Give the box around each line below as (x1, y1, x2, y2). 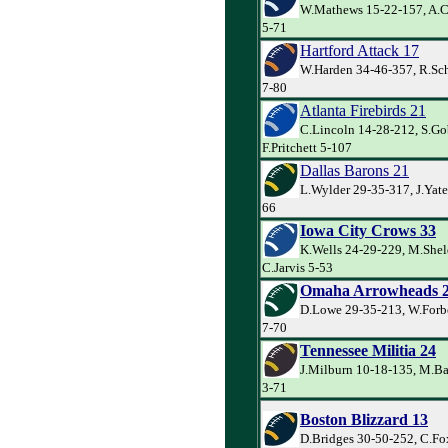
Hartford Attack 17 (300, 41, 419, 59)
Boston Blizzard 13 (300, 410, 428, 428)
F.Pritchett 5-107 (262, 139, 352, 155)
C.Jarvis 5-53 (262, 259, 333, 275)
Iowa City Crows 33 (300, 221, 436, 239)
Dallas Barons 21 (300, 161, 409, 179)
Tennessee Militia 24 (300, 341, 436, 359)
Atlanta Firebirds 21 (300, 101, 426, 119)
